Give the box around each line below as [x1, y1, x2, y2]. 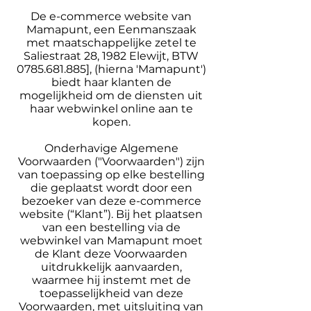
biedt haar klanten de [51, 76, 171, 89]
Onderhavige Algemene [44, 142, 178, 155]
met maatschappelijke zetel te [26, 36, 196, 49]
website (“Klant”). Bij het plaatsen [19, 208, 203, 221]
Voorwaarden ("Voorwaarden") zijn [17, 155, 205, 168]
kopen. [92, 115, 131, 128]
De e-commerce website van [31, 10, 192, 23]
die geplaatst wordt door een [30, 181, 192, 194]
